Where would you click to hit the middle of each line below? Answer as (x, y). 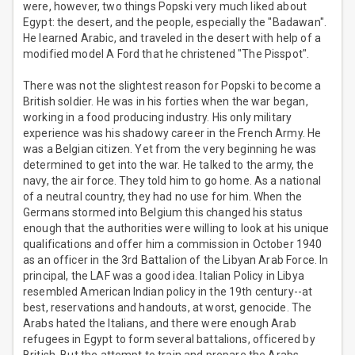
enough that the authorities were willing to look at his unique (176, 229)
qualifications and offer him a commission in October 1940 (173, 244)
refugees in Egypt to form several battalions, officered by (169, 340)
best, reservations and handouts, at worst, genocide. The (168, 308)
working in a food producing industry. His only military (158, 118)
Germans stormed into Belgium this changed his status (163, 213)
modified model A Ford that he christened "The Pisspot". (166, 54)
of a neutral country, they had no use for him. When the (163, 197)
